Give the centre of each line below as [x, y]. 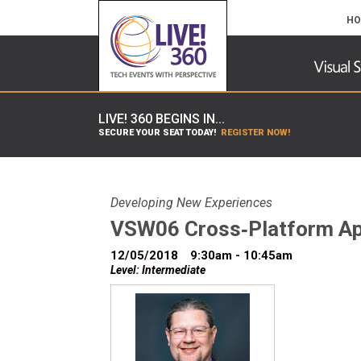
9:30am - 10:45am [241, 255]
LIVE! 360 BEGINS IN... [162, 119]
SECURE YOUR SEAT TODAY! [158, 133]
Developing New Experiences [191, 203]
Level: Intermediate [158, 270]
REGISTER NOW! [255, 133]
